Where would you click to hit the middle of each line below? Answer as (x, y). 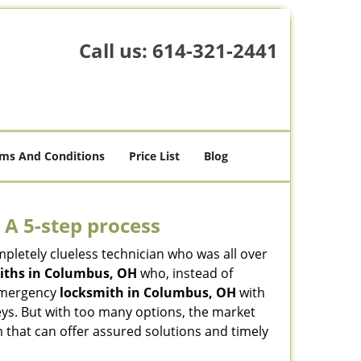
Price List (154, 156)
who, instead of (185, 273)
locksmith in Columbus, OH (148, 293)
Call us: (115, 50)
